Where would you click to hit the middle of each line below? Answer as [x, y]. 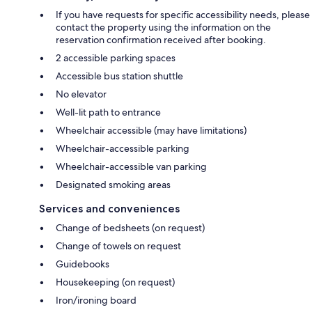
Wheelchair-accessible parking [123, 149]
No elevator [81, 94]
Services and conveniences [109, 209]
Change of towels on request [118, 246]
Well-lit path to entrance [108, 112]
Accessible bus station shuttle [119, 76]
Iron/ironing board [96, 301]
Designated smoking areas [113, 185]
